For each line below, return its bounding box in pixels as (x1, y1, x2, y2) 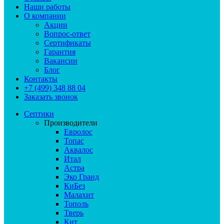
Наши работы (24, 2, 70, 11)
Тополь (64, 199, 88, 208)
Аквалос (64, 145, 93, 154)
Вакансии (44, 56, 77, 65)
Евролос (64, 127, 92, 136)
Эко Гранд (64, 172, 99, 181)
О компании (24, 11, 66, 20)
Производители (44, 118, 97, 127)
